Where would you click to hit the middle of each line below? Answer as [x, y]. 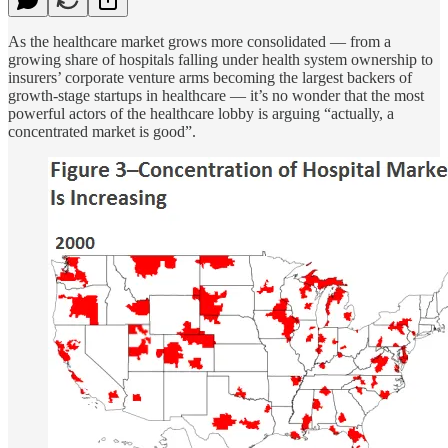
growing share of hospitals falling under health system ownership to [220, 59]
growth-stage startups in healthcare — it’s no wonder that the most [216, 95]
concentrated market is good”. [102, 131]
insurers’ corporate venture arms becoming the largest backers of [210, 77]
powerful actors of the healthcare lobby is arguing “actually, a [201, 113]
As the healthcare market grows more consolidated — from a [199, 41]
